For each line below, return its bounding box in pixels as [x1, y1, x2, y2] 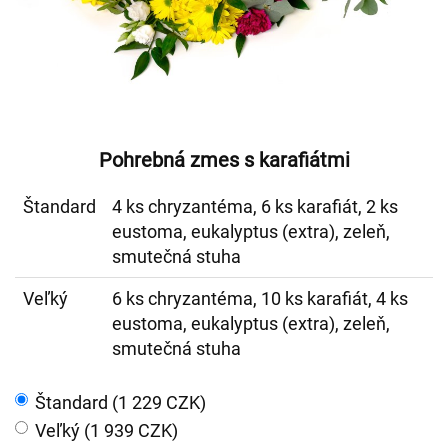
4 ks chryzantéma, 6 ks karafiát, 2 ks [112, 196, 398, 217]
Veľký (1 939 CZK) [35, 420, 178, 441]
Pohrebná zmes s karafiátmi [98, 148, 350, 172]
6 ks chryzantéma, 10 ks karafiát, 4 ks [112, 288, 408, 309]
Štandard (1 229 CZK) [35, 392, 206, 413]
